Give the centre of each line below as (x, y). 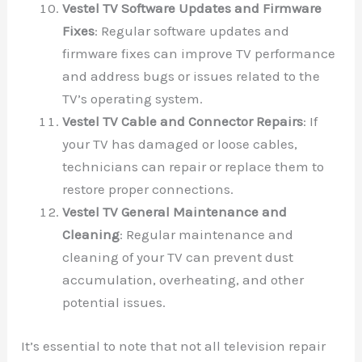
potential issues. (114, 303)
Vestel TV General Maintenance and (175, 212)
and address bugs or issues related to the (192, 76)
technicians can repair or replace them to (194, 167)
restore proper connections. (148, 189)
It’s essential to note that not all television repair (174, 345)
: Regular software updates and (192, 31)
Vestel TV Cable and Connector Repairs (183, 122)
